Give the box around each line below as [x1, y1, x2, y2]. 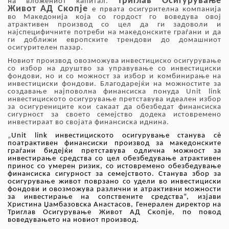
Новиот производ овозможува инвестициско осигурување [8, 57, 221, 65]
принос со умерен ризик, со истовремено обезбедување [8, 162, 221, 170]
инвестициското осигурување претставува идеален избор [8, 95, 221, 103]
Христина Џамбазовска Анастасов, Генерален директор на [8, 200, 221, 209]
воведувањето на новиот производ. [8, 216, 139, 224]
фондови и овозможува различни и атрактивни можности [8, 185, 221, 193]
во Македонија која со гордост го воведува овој [8, 13, 221, 21]
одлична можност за [134, 147, 221, 155]
